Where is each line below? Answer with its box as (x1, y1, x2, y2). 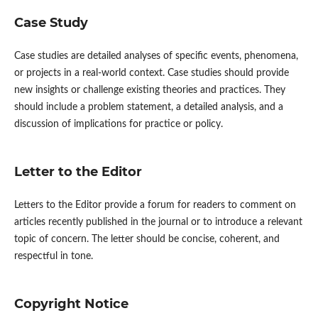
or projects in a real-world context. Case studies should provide (13, 67, 289, 78)
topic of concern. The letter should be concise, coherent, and (13, 234, 280, 244)
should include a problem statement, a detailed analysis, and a (13, 102, 283, 112)
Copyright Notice (13, 295, 128, 312)
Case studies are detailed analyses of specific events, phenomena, (13, 50, 298, 61)
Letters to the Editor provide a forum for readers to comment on (13, 199, 296, 210)
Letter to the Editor (13, 163, 142, 180)
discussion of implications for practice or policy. (13, 119, 223, 129)
